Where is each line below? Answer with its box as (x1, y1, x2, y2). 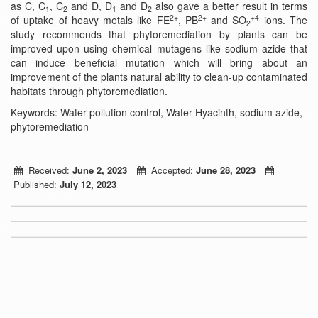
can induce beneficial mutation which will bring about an (11, 55, 307, 70)
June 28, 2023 (196, 163, 256, 177)
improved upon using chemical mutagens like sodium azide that (11, 41, 307, 55)
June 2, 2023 (72, 163, 130, 177)
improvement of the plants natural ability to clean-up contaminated (11, 70, 307, 84)
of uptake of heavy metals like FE (11, 13, 170, 27)
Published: (11, 177, 60, 191)
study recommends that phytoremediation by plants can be (11, 27, 307, 41)
